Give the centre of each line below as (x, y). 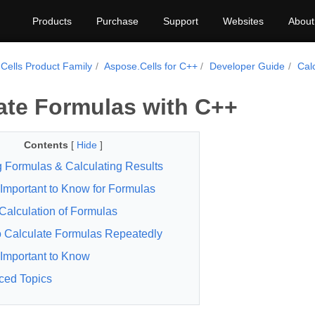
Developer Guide (247, 66)
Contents (46, 145)
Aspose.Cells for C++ (150, 66)
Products (52, 21)
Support (181, 21)
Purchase (117, 21)
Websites (243, 21)
